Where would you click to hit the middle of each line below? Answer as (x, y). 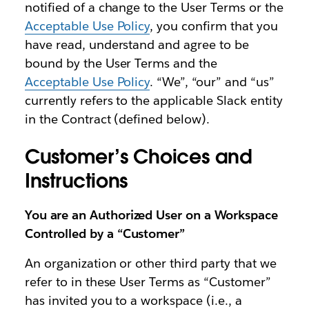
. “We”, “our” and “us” (212, 82)
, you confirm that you (214, 26)
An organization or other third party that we (150, 263)
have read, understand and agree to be (137, 45)
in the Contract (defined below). (117, 119)
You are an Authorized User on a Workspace (151, 215)
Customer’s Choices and (138, 156)
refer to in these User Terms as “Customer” (148, 281)
